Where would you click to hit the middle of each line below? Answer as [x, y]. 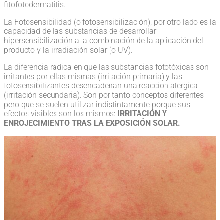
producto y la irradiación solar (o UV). [68, 50]
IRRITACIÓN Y [142, 113]
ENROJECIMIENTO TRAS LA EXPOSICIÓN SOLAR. [92, 123]
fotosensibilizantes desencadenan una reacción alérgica [101, 85]
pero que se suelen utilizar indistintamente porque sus [97, 104]
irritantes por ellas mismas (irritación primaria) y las [93, 76]
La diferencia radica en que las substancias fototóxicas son [106, 67]
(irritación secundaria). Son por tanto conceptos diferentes [104, 95]
